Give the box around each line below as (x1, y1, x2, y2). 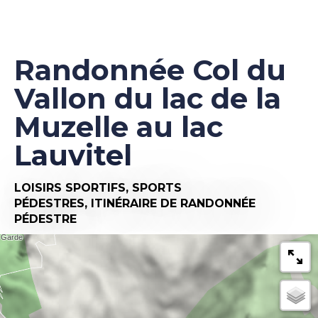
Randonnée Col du (14, 52, 286, 87)
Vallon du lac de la (14, 80, 281, 116)
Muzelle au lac (14, 109, 223, 144)
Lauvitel (14, 137, 132, 172)
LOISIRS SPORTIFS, (14, 180, 132, 194)
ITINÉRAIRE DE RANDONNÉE (91, 196, 256, 210)
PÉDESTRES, (14, 196, 91, 210)
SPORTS (132, 180, 182, 194)
